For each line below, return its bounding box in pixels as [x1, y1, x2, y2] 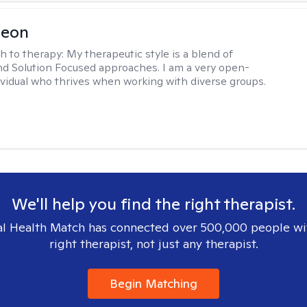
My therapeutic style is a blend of [66, 47, 234, 61]
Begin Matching [110, 275, 197, 291]
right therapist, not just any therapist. [49, 236, 258, 251]
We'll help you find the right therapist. [12, 193, 295, 214]
